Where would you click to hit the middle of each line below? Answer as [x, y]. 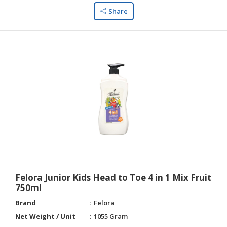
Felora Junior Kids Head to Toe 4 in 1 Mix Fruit [113, 178]
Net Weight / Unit [45, 216]
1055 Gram [111, 216]
